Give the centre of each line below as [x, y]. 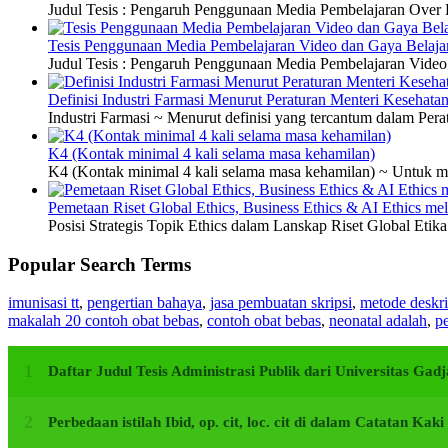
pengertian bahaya [144, 303]
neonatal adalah [378, 321]
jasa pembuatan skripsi [281, 303]
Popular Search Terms [99, 264]
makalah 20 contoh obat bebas [103, 321]
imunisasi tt [43, 303]
